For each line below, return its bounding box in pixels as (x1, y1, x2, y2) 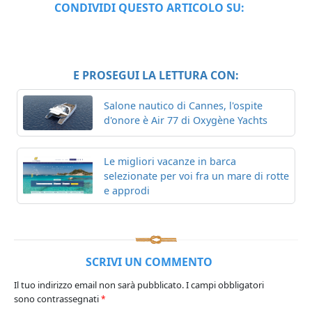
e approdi (104, 183, 150, 197)
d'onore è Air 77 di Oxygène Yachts (104, 113, 267, 127)
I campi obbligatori (186, 278, 264, 291)
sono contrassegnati (14, 292, 101, 305)
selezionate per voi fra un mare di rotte (104, 169, 289, 182)
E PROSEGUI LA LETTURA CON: (73, 67, 239, 83)
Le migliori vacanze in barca (104, 154, 236, 168)
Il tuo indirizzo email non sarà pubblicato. (14, 278, 184, 291)
